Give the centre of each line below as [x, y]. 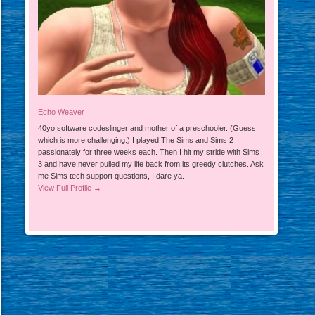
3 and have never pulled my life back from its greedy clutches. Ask [151, 163]
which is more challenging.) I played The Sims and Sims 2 [136, 140]
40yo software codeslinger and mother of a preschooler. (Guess [147, 128]
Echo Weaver [62, 112]
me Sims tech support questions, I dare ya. [111, 175]
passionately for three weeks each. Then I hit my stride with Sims [149, 152]
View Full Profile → [70, 187]
